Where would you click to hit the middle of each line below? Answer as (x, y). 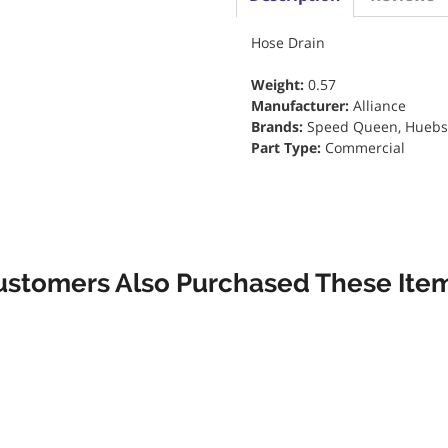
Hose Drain (287, 42)
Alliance (379, 105)
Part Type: (287, 147)
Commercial (364, 147)
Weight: (279, 84)
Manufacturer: (301, 105)
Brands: (278, 126)
